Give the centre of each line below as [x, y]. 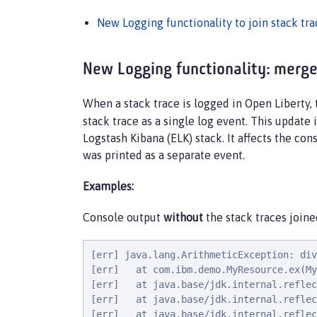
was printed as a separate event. [164, 155]
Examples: [108, 186]
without [183, 217]
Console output [123, 217]
